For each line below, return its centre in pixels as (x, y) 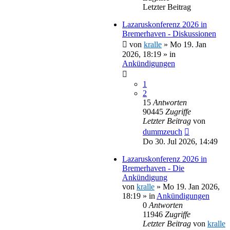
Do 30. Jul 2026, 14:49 (180, 141)
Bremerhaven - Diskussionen (169, 33)
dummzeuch (162, 131)
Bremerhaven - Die (153, 168)
